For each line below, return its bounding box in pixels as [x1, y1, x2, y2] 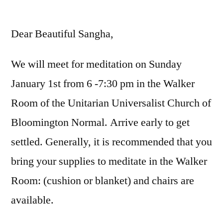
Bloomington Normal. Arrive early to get [11, 115, 190, 129]
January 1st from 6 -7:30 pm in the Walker [11, 76, 195, 91]
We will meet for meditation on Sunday [11, 57, 182, 71]
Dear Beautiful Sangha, [11, 26, 113, 41]
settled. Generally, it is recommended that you [11, 134, 212, 149]
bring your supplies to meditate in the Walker [11, 154, 207, 168]
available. [11, 193, 54, 207]
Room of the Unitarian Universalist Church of [11, 96, 211, 110]
